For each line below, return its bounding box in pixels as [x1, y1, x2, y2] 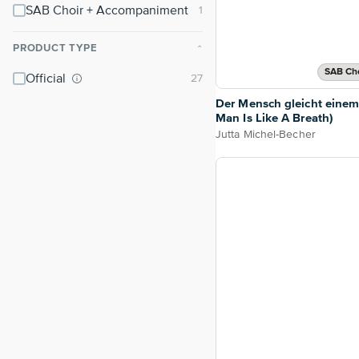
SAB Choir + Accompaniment [26, 5, 188, 18]
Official [26, 73, 69, 86]
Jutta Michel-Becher [216, 129, 316, 141]
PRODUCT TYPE [13, 43, 98, 54]
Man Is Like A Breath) [216, 112, 333, 125]
